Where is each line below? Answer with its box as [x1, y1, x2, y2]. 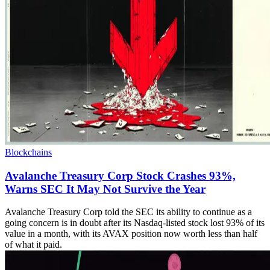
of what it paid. [5, 239, 62, 250]
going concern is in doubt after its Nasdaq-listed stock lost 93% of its [5, 218, 265, 228]
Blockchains [5, 146, 52, 157]
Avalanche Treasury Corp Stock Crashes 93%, [5, 169, 236, 182]
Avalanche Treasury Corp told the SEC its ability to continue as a [5, 207, 252, 218]
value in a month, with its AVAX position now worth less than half [5, 228, 257, 239]
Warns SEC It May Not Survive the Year [5, 182, 206, 195]
